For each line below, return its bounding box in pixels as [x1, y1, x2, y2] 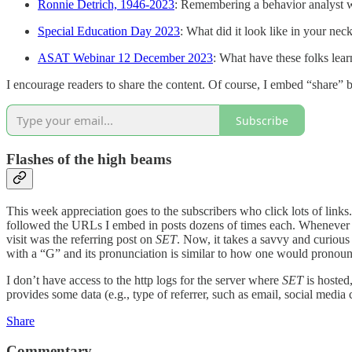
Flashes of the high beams [6, 150, 171, 167]
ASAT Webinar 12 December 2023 [38, 51, 213, 65]
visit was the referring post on [6, 232, 156, 246]
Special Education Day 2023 [38, 24, 180, 38]
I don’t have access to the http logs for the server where [6, 273, 282, 287]
